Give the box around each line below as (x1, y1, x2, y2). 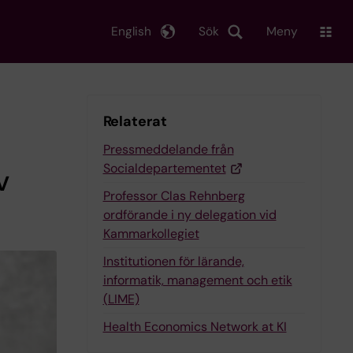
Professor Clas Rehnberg (102, 188, 245, 204)
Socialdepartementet (102, 160, 226, 176)
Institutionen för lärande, (102, 253, 244, 269)
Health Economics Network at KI (102, 318, 287, 335)
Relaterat (102, 112, 167, 131)
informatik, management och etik (102, 272, 292, 288)
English (111, 23, 151, 39)
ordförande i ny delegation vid (102, 206, 277, 223)
